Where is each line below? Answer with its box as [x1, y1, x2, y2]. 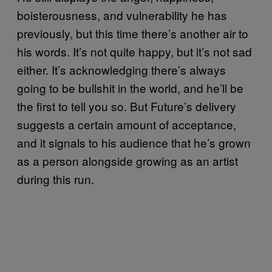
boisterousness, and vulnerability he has [17, 6, 227, 23]
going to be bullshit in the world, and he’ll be [17, 79, 243, 96]
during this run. [17, 170, 94, 187]
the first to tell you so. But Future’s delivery [17, 97, 236, 114]
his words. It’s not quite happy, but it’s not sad [17, 42, 252, 59]
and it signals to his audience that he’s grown [17, 134, 251, 151]
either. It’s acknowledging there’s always [17, 61, 226, 78]
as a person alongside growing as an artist [17, 152, 238, 169]
